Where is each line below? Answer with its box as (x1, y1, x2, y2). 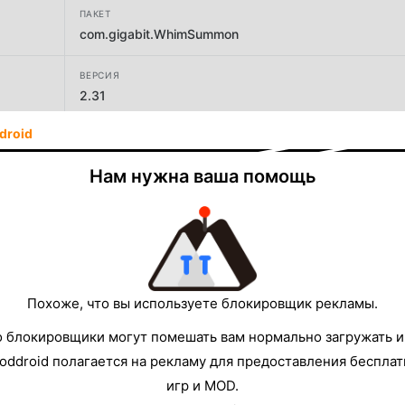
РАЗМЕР (79, 193, 118, 204)
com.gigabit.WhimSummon (79, 25, 239, 42)
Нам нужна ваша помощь (89, 165, 316, 187)
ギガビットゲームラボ (79, 148, 206, 165)
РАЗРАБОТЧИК (79, 130, 151, 142)
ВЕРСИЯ (79, 69, 120, 80)
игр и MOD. (166, 376, 239, 394)
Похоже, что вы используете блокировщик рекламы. (27, 294, 378, 312)
